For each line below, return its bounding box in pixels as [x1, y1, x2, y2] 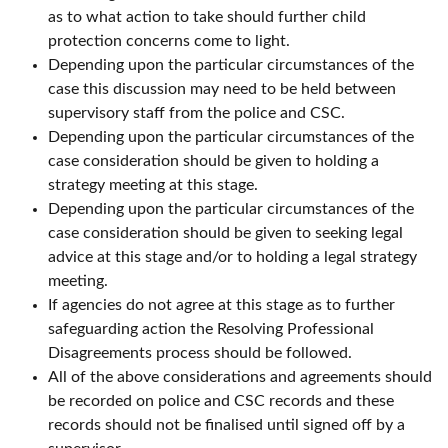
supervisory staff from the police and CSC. [48, 105, 345, 122]
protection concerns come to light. [48, 33, 290, 50]
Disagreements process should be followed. [48, 345, 352, 362]
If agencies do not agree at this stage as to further [48, 297, 395, 314]
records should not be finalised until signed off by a [48, 417, 405, 434]
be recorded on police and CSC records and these [48, 393, 394, 410]
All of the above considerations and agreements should [48, 369, 432, 386]
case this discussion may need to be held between [48, 81, 396, 98]
